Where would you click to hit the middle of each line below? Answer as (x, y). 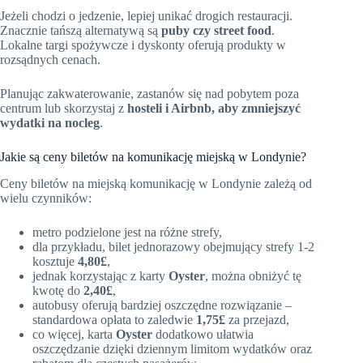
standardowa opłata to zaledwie (114, 319)
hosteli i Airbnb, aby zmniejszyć (214, 109)
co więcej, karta (74, 334)
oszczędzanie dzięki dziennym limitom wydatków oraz (172, 348)
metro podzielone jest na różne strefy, (127, 232)
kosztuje (55, 261)
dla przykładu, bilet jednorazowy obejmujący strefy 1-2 (173, 246)
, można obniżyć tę (253, 275)
